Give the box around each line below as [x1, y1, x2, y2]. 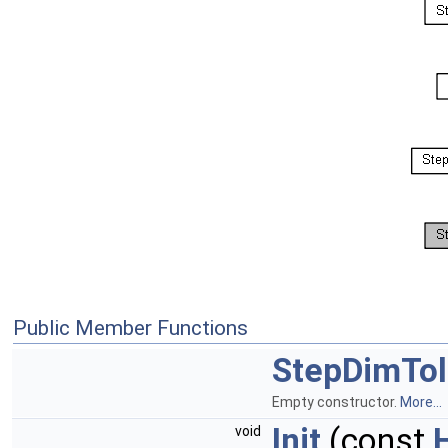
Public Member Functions [13, 316, 248, 341]
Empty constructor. [272, 394, 400, 411]
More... [400, 394, 442, 411]
